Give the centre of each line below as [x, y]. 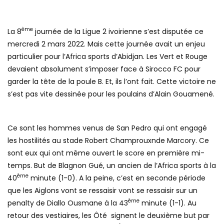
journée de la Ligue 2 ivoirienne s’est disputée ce [118, 31]
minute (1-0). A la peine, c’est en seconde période [117, 178]
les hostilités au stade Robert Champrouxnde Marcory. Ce [108, 140]
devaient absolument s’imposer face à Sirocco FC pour [104, 69]
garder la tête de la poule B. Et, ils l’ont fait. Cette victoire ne [112, 81]
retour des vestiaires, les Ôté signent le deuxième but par [108, 215]
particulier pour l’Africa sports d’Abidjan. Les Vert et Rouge [107, 56]
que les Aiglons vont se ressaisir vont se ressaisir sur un [102, 190]
